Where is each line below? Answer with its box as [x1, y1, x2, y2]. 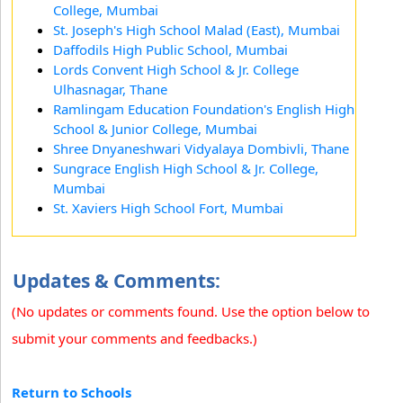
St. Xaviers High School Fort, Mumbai [53, 198, 283, 217]
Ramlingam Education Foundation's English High [53, 99, 354, 118]
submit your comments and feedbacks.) [12, 328, 257, 347]
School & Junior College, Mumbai [53, 119, 257, 138]
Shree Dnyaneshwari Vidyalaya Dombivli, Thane [53, 139, 349, 157]
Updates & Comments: [13, 267, 220, 293]
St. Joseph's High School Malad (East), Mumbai [53, 20, 340, 39]
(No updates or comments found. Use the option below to [12, 301, 370, 320]
